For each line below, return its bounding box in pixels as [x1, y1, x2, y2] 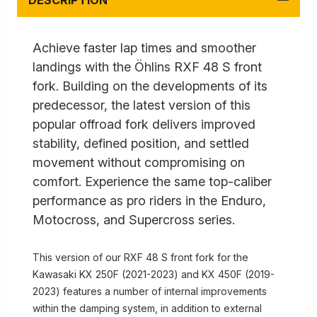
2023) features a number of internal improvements [33, 285, 267, 297]
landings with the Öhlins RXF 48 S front [33, 59, 262, 74]
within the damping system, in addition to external [33, 302, 262, 314]
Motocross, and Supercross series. [33, 212, 235, 227]
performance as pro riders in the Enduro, [33, 193, 266, 208]
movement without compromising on [33, 155, 245, 170]
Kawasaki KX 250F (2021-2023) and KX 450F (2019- [33, 268, 275, 280]
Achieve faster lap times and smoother [33, 40, 256, 55]
